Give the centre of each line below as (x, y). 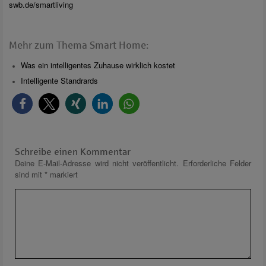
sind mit (30, 174)
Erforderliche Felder (217, 163)
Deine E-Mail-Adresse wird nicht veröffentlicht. (97, 163)
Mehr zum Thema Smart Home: (79, 45)
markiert (63, 174)
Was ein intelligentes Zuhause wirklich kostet (98, 65)
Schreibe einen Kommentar (73, 151)
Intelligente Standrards (59, 80)
